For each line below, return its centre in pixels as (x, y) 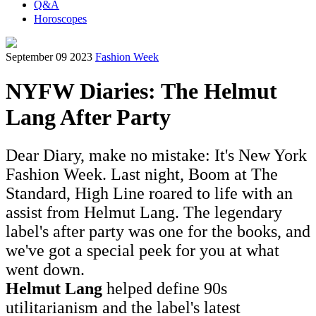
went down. (45, 269)
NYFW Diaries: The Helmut (141, 91)
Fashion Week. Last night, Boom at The (142, 174)
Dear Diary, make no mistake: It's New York (156, 155)
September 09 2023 (49, 57)
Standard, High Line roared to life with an (149, 193)
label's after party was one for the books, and (158, 231)
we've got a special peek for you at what (142, 250)
